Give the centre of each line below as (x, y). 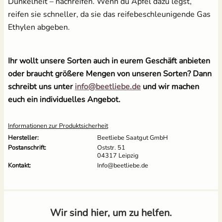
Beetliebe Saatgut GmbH (133, 138)
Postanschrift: (27, 147)
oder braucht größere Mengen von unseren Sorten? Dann (110, 74)
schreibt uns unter (41, 86)
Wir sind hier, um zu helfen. (111, 213)
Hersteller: (23, 138)
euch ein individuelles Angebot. (65, 99)
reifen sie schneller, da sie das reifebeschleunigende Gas (109, 14)
